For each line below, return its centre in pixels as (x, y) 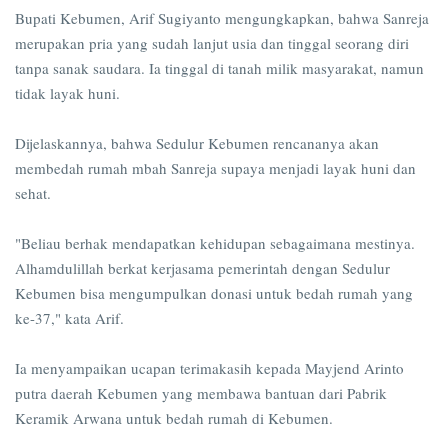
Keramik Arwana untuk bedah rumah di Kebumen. (174, 418)
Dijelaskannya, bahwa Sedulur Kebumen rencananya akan (197, 143)
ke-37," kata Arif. (72, 318)
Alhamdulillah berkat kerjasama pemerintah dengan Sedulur (202, 268)
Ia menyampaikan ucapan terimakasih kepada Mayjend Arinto (209, 368)
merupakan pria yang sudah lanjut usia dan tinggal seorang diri (212, 43)
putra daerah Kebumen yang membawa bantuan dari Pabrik (201, 393)
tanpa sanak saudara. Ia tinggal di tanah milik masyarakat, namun (219, 68)
